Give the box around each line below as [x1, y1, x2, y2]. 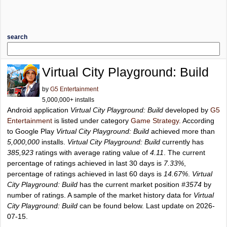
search [7, 33, 27, 41]
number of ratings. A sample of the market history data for [7, 191, 194, 199]
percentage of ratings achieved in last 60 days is [7, 170, 164, 178]
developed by [163, 106, 210, 114]
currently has [160, 138, 204, 146]
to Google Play [7, 127, 56, 135]
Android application [7, 106, 70, 114]
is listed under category [52, 117, 131, 125]
